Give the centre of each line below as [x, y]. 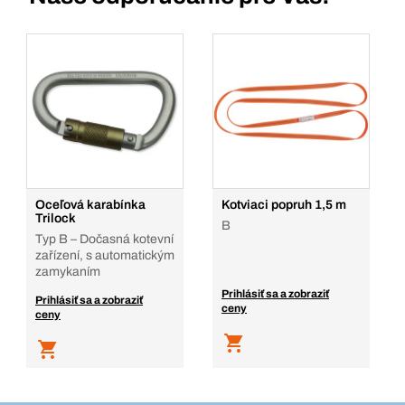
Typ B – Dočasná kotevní [104, 239]
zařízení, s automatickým [105, 255]
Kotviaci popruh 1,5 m [284, 205]
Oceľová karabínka [90, 205]
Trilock [56, 218]
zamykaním [68, 272]
